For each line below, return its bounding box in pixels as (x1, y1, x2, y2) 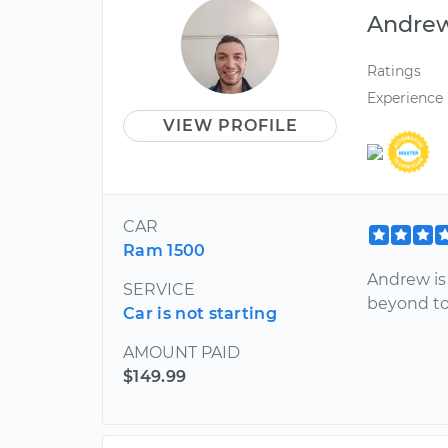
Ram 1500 (123, 241, 206, 261)
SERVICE (123, 280, 195, 300)
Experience (367, 88, 444, 107)
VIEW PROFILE (162, 115, 298, 135)
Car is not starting (123, 304, 278, 324)
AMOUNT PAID (123, 343, 240, 363)
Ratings (367, 61, 422, 80)
